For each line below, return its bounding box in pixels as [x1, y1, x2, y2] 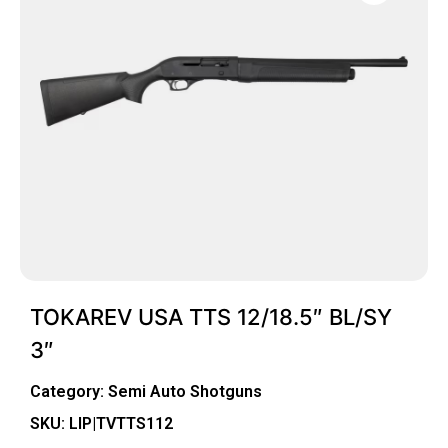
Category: [30, 381, 108, 401]
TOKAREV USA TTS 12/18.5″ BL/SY [30, 303, 392, 330]
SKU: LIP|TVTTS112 [30, 413, 173, 433]
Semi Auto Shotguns [108, 381, 262, 401]
